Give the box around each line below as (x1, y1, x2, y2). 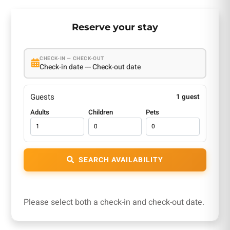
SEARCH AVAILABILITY (78, 154, 163, 165)
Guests (30, 91, 54, 103)
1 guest (176, 91, 200, 102)
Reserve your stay (71, 21, 158, 33)
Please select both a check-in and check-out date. (23, 196, 204, 208)
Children (88, 107, 113, 118)
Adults (30, 107, 49, 118)
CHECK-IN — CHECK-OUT (40, 55, 105, 63)
